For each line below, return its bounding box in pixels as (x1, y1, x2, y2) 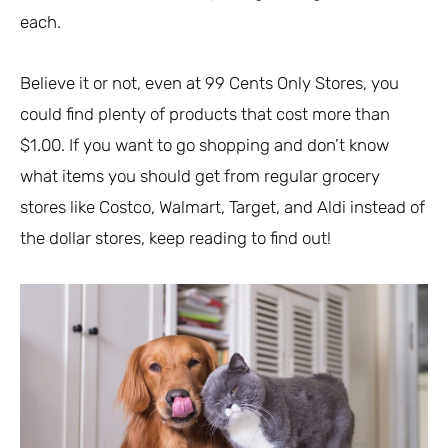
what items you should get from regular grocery (20, 166, 380, 187)
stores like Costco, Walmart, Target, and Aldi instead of (20, 197, 425, 218)
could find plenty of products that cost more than (20, 104, 390, 125)
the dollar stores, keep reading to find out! (20, 228, 331, 249)
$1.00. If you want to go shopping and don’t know (20, 135, 389, 156)
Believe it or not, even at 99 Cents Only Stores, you (20, 73, 399, 94)
